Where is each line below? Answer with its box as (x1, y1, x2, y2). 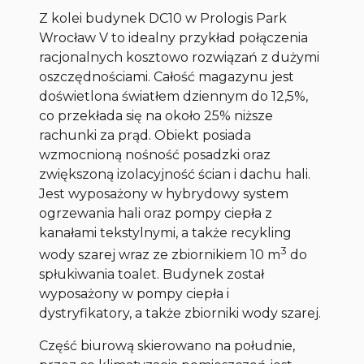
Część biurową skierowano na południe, (39, 338, 296, 354)
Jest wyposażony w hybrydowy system (39, 185, 289, 201)
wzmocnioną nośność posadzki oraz (39, 146, 271, 162)
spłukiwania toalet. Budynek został (39, 266, 265, 283)
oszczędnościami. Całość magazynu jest (39, 68, 295, 84)
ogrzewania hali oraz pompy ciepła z (39, 205, 273, 221)
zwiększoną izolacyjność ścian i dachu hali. (39, 166, 311, 182)
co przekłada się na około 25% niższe (39, 107, 274, 123)
